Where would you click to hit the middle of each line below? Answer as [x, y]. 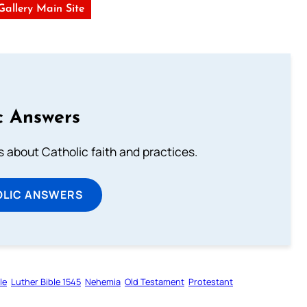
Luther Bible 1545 [46, 281]
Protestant [211, 281]
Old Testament [155, 281]
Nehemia [103, 281]
